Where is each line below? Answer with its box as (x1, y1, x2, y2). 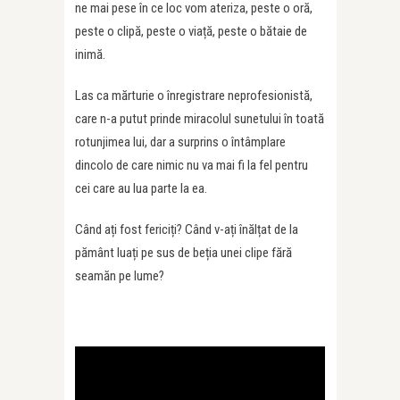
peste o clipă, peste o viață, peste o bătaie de (75, 22, 307, 39)
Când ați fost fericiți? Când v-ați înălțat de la (75, 221, 298, 237)
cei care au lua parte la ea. (75, 179, 207, 196)
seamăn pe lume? (75, 267, 164, 284)
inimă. (75, 46, 105, 62)
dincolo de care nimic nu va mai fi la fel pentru (75, 156, 308, 173)
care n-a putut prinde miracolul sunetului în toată (75, 110, 324, 127)
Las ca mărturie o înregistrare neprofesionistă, (75, 87, 312, 104)
